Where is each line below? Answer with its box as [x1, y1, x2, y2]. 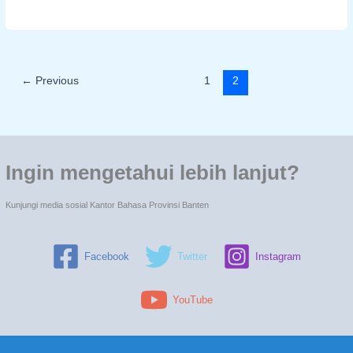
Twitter [177, 250, 207, 262]
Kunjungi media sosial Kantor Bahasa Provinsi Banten [6, 199, 209, 210]
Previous [32, 75, 80, 87]
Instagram [255, 250, 301, 262]
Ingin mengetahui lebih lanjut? [6, 162, 299, 184]
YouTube [173, 293, 213, 306]
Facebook [84, 250, 129, 262]
